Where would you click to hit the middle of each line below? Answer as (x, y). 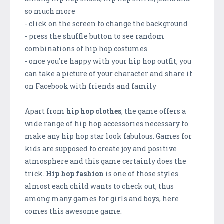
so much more (50, 11)
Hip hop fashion (75, 174)
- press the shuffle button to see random (95, 36)
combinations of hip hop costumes (86, 49)
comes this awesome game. (73, 211)
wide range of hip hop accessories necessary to (107, 124)
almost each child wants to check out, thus (99, 186)
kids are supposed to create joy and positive (101, 149)
